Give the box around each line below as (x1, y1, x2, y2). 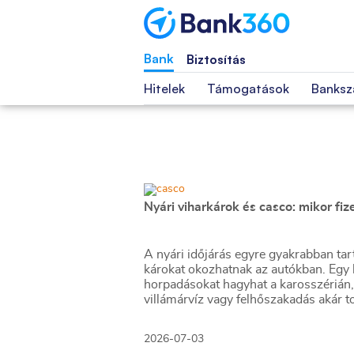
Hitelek (144, 81, 185, 96)
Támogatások (207, 81, 289, 96)
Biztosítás (186, 51, 246, 67)
